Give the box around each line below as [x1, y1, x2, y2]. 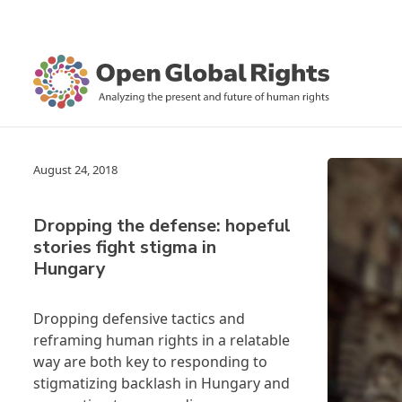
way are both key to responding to [33, 352, 267, 371]
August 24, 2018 [33, 162, 118, 178]
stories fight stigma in [33, 235, 216, 259]
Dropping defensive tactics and [33, 309, 245, 328]
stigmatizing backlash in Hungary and [33, 373, 290, 393]
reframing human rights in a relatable [33, 330, 290, 350]
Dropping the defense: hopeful [33, 214, 291, 238]
